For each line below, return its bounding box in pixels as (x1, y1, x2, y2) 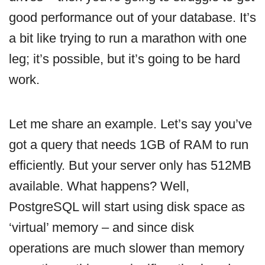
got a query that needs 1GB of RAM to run (9, 137, 248, 153)
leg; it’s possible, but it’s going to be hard (9, 51, 240, 67)
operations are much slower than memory (9, 241, 244, 256)
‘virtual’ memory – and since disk (9, 220, 194, 235)
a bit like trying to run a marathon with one (9, 31, 247, 46)
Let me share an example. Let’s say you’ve (9, 117, 252, 132)
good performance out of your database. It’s (9, 10, 256, 25)
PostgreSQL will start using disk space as (9, 199, 245, 215)
